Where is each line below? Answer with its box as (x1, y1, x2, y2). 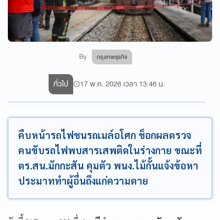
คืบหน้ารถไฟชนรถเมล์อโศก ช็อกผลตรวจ (18, 128, 192, 141)
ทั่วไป (54, 77, 69, 90)
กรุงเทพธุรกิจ (97, 52, 128, 62)
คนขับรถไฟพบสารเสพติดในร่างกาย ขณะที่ (18, 143, 202, 157)
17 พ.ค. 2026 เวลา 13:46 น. (80, 77, 165, 90)
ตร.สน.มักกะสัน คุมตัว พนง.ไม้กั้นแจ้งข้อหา (18, 159, 198, 172)
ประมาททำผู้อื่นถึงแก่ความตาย (18, 174, 148, 187)
